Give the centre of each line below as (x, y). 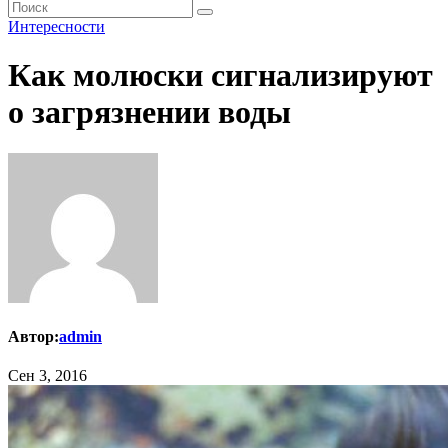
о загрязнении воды (149, 112)
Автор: (33, 337)
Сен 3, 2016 (47, 376)
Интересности (56, 26)
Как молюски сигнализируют (220, 75)
